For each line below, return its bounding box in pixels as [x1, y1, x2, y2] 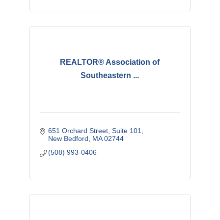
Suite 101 [112, 126, 142, 135]
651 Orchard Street [48, 126, 109, 135]
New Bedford [48, 134, 89, 142]
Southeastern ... [81, 71, 139, 80]
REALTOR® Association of [60, 58, 160, 67]
